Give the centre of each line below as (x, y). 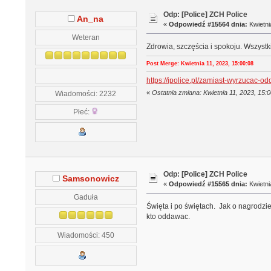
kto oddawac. (168, 216)
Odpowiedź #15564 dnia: (208, 24)
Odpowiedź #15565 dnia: (208, 184)
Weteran (86, 37)
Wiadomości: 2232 (86, 93)
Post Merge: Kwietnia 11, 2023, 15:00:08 (200, 64)
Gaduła (86, 197)
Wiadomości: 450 (86, 235)
